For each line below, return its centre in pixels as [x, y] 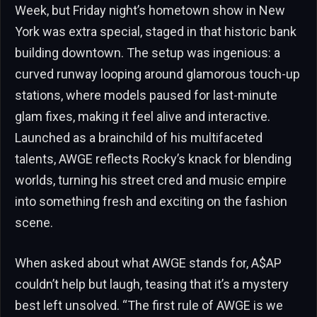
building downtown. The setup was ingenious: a [148, 52]
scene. [34, 222]
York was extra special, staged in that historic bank [156, 31]
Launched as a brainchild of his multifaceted [139, 137]
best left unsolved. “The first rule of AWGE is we [149, 306]
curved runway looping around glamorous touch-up [157, 74]
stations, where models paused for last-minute [146, 95]
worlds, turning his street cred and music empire [151, 180]
